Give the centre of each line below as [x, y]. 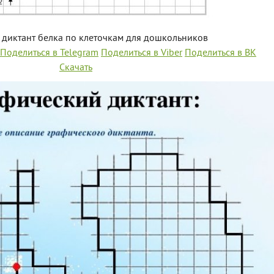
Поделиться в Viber [142, 53]
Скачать [76, 68]
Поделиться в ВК [220, 53]
